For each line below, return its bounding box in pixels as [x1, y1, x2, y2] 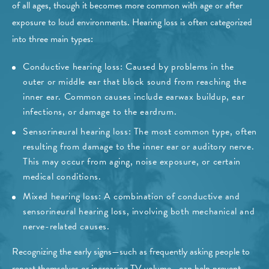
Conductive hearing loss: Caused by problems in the [23, 59, 235, 74]
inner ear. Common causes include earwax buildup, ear [23, 89, 245, 104]
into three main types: [12, 32, 93, 47]
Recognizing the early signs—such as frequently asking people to [12, 244, 250, 259]
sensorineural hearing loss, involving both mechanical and [23, 204, 255, 219]
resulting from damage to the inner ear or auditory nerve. [23, 139, 255, 154]
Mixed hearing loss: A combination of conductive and [23, 189, 240, 204]
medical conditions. [23, 169, 101, 184]
